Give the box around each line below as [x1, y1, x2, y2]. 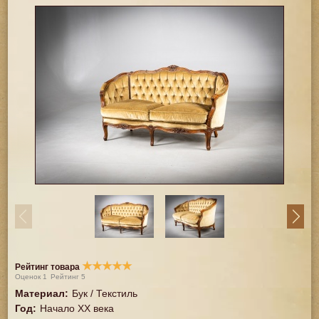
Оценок [15, 273, 43, 281]
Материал [15, 288, 66, 299]
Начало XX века [40, 303, 115, 314]
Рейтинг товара [15, 262, 83, 272]
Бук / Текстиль [72, 288, 138, 299]
